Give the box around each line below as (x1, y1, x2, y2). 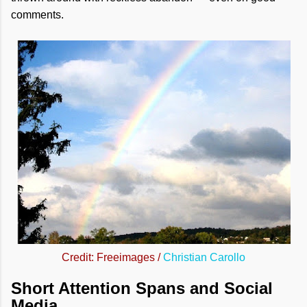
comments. (11, 9, 64, 21)
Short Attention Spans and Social (11, 278, 273, 297)
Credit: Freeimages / (62, 251, 163, 263)
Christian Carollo (163, 251, 245, 263)
